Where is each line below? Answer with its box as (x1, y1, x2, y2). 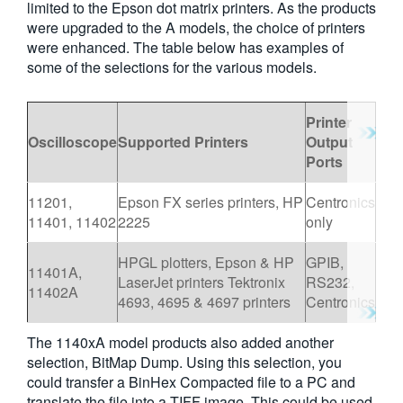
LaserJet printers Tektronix (118, 272, 285, 293)
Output (306, 131, 353, 153)
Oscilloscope (28, 131, 117, 153)
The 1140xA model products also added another (27, 332, 334, 354)
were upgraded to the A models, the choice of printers (27, 17, 365, 38)
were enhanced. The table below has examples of (27, 37, 344, 58)
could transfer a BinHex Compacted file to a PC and (27, 372, 355, 393)
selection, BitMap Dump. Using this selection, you (27, 352, 342, 373)
